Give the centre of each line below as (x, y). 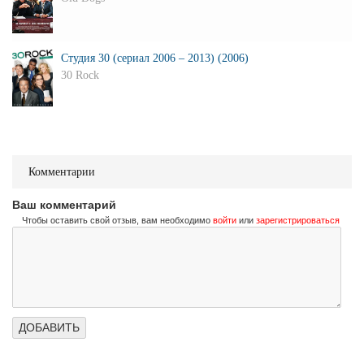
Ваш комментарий (64, 204)
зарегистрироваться (298, 220)
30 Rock (80, 75)
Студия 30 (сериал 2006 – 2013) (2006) (155, 58)
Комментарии (62, 171)
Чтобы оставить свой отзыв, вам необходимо (117, 220)
